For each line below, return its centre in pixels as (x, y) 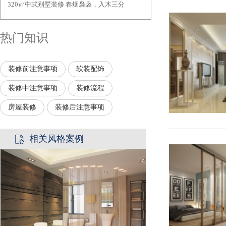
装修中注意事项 (33, 88)
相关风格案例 (56, 138)
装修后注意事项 (80, 107)
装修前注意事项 (33, 69)
